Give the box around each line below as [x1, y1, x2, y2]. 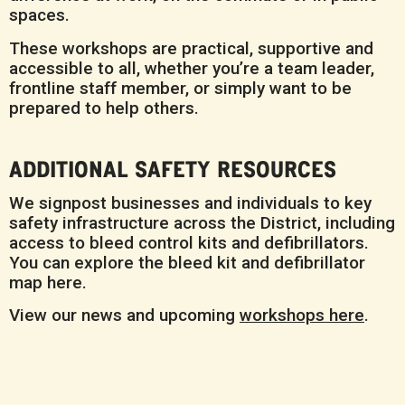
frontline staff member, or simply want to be [9, 77, 352, 99]
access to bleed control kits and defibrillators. [9, 231, 369, 253]
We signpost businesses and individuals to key [9, 192, 372, 213]
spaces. [9, 5, 70, 26]
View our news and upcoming [9, 305, 240, 326]
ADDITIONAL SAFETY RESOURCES [9, 153, 336, 184]
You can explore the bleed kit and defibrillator [9, 251, 365, 273]
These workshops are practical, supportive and [9, 37, 373, 59]
